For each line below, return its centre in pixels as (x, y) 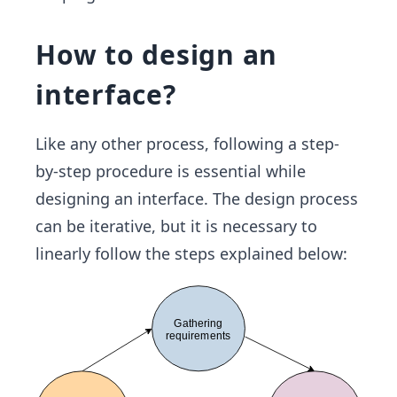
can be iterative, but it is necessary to (176, 226)
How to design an (156, 54)
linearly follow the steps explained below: (191, 253)
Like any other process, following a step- (187, 144)
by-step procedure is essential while (171, 171)
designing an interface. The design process (197, 198)
